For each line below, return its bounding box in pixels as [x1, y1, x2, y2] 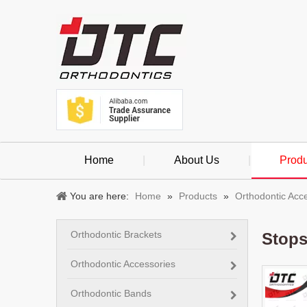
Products [179, 191, 217, 201]
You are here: [70, 191, 129, 201]
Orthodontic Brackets [71, 229, 162, 240]
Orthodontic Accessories [71, 258, 175, 269]
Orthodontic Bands [71, 288, 151, 299]
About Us [174, 154, 219, 166]
